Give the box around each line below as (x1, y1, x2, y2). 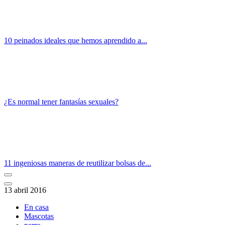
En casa (24, 202, 49, 211)
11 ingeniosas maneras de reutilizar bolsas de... (4, 158, 151, 167)
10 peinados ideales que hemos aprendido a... (4, 36, 147, 45)
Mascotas (24, 211, 54, 220)
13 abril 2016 (4, 185, 46, 194)
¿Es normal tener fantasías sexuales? (4, 97, 119, 106)
